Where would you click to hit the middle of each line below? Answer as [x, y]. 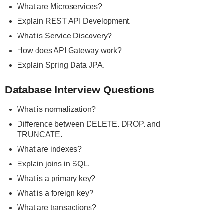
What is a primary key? [56, 179]
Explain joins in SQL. [53, 164]
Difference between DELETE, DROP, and [89, 124]
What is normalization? [56, 109]
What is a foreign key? [55, 193]
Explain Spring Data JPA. [61, 65]
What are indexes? [49, 149]
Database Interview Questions [80, 90]
